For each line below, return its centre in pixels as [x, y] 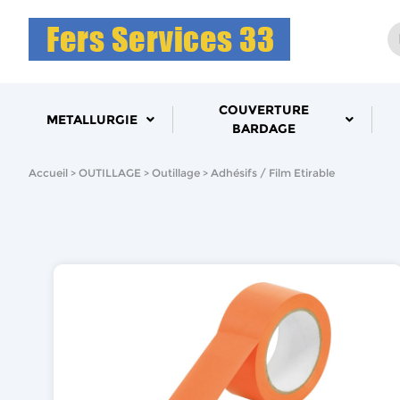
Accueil [48, 173]
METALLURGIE [92, 119]
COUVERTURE [263, 110]
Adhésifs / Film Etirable [273, 173]
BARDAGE [263, 129]
